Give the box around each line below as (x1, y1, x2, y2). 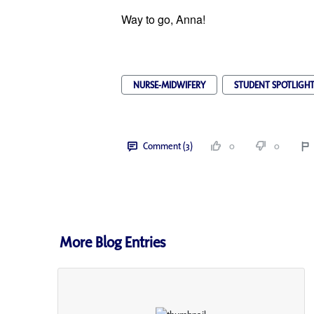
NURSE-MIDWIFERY (132, 78, 205, 91)
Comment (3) (142, 139, 193, 152)
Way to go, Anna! (121, 11, 205, 28)
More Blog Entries (60, 231, 166, 252)
